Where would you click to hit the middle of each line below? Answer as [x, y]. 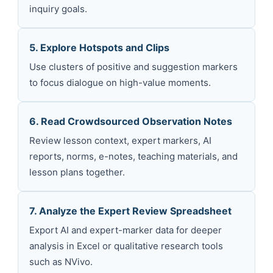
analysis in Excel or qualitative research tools [126, 246]
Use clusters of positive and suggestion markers [133, 66]
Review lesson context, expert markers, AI [120, 140]
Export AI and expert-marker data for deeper [126, 230]
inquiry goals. [58, 9]
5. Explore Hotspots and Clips [99, 47]
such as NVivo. [61, 261]
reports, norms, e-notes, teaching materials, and [133, 156]
